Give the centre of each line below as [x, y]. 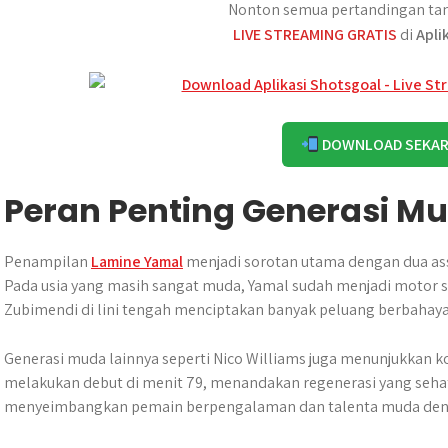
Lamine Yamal [137, 261]
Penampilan [47, 261]
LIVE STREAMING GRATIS [314, 34]
